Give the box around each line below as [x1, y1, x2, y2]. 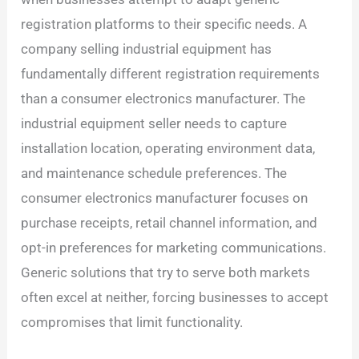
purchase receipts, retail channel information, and [21, 215, 318, 232]
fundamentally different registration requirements [21, 66, 321, 83]
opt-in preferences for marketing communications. [21, 240, 327, 256]
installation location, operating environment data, [21, 140, 316, 157]
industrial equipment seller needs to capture [21, 115, 288, 132]
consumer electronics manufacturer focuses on [21, 190, 309, 207]
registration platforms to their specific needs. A [21, 16, 308, 33]
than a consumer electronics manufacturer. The [21, 91, 306, 107]
